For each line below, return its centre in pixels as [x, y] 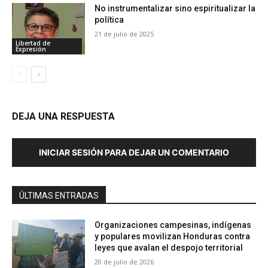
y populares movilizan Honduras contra [173, 237]
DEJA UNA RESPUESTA [63, 117]
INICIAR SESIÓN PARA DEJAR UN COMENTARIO [134, 153]
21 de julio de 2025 [124, 34]
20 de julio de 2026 [124, 262]
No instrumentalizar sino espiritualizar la [175, 9]
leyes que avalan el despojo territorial [169, 248]
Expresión [31, 49]
